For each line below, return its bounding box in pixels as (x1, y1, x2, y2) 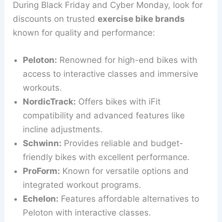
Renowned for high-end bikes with (57, 55, 198, 65)
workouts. (23, 83, 62, 93)
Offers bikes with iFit (76, 97, 161, 107)
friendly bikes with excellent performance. (23, 152, 190, 163)
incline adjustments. (23, 124, 103, 135)
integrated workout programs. (23, 180, 142, 190)
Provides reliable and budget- (61, 138, 184, 149)
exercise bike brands (98, 13, 185, 24)
